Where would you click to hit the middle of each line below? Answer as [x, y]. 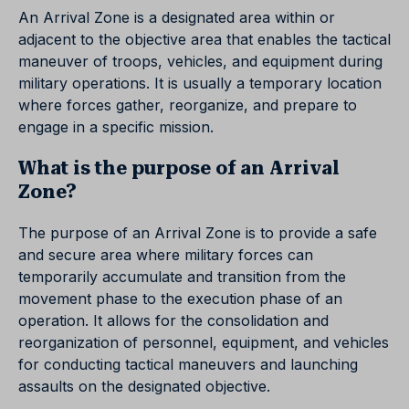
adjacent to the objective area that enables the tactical [204, 39]
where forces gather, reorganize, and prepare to [188, 105]
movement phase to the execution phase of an [180, 299]
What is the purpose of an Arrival [179, 168]
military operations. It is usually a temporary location [200, 83]
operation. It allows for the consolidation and [173, 320]
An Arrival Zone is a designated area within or [177, 17]
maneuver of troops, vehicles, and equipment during [200, 61]
